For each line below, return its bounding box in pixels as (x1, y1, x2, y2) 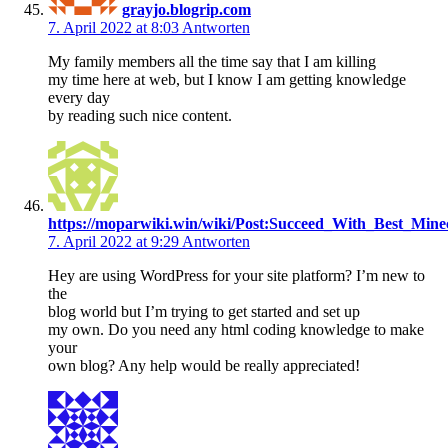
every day (48, 88, 110, 106)
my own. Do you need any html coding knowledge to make (48, 320, 424, 338)
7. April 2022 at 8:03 (48, 18, 182, 36)
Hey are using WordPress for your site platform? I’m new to (48, 266, 425, 284)
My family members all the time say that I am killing (48, 52, 376, 70)
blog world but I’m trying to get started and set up (48, 302, 360, 320)
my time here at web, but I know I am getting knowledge (48, 70, 406, 88)
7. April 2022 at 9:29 (48, 232, 182, 250)
